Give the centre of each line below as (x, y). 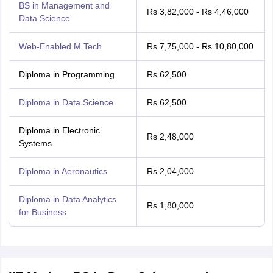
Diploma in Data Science (66, 102)
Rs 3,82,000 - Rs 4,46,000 (197, 12)
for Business (42, 212)
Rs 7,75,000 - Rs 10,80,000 (200, 46)
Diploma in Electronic (59, 130)
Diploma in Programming (66, 74)
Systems (35, 143)
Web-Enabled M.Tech (60, 46)
